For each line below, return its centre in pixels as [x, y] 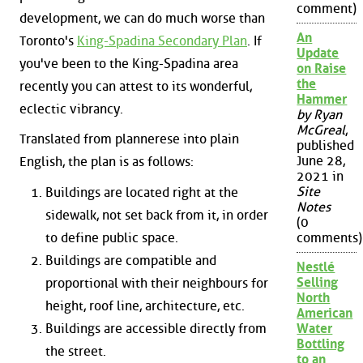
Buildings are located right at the [142, 193]
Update [318, 53]
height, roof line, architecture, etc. [145, 306]
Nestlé [316, 267]
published [326, 146]
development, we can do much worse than [142, 18]
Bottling [321, 344]
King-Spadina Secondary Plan [162, 41]
